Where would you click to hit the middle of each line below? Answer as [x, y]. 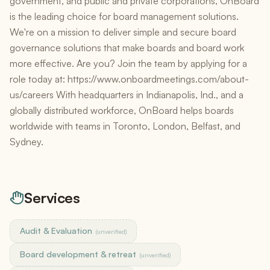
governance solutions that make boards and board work [127, 48]
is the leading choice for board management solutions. [124, 16]
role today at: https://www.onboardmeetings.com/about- [129, 79]
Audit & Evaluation [56, 231]
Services [52, 198]
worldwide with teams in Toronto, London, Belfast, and [125, 126]
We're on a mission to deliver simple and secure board [123, 32]
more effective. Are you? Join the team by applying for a [128, 63]
